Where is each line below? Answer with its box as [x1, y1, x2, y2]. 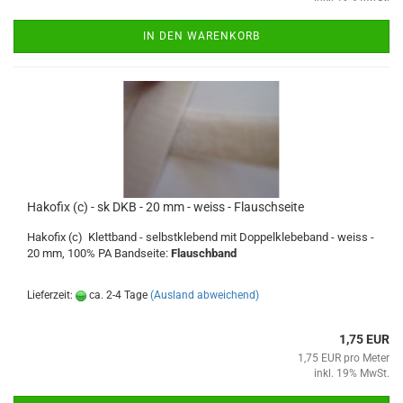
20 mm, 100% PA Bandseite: [27, 246, 171, 260]
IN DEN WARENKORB [143, 30, 260, 42]
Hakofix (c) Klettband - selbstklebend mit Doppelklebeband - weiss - [27, 230, 374, 244]
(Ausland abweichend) [150, 289, 259, 301]
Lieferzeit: [27, 289, 76, 301]
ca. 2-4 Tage [86, 289, 148, 301]
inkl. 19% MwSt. [314, 367, 390, 380]
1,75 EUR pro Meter [298, 352, 390, 364]
